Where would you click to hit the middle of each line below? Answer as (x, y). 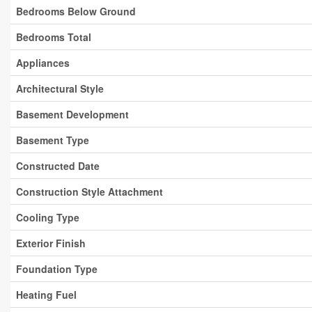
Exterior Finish (51, 243)
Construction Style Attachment (89, 192)
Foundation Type (57, 269)
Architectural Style (60, 88)
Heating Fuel (46, 295)
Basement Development (72, 114)
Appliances (43, 63)
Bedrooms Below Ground (76, 11)
